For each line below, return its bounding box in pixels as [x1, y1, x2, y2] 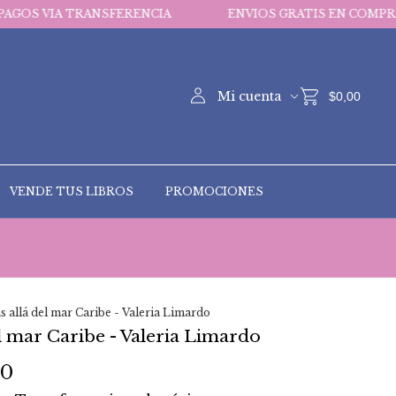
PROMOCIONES [165, 185, 263, 198]
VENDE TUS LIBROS [10, 185, 133, 198]
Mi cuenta [217, 88, 285, 104]
